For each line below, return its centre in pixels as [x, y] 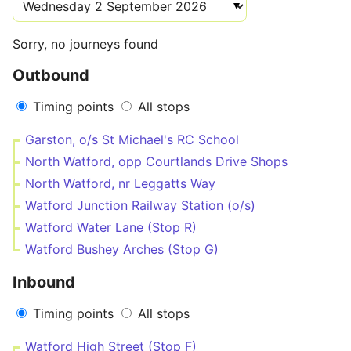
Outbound [51, 75]
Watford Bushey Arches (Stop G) [122, 249]
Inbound [44, 282]
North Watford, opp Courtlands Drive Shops [156, 161]
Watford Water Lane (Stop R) [111, 227]
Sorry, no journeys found [85, 44]
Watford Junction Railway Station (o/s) [140, 205]
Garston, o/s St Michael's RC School [132, 139]
